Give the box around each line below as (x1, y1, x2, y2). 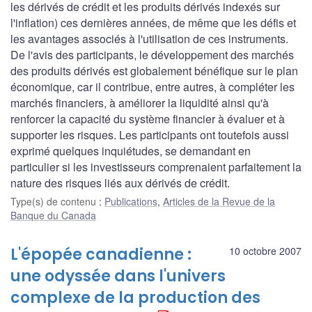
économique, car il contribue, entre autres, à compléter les (10, 79, 295, 95)
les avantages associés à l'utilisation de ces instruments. (10, 31, 288, 47)
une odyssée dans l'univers (10, 265, 226, 288)
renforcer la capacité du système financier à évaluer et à (10, 111, 285, 127)
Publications (104, 194, 157, 209)
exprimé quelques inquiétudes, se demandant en (10, 143, 251, 159)
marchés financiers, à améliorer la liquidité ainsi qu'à (10, 95, 269, 111)
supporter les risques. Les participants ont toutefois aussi (10, 127, 289, 143)
